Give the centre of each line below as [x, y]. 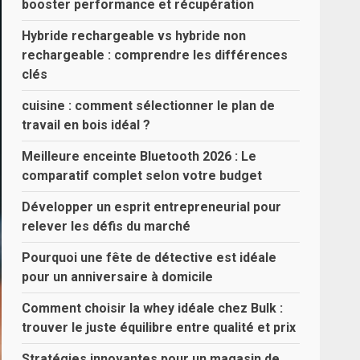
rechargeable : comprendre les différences [155, 55]
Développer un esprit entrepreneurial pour [152, 207]
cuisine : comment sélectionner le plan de [149, 106]
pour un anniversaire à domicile [118, 277]
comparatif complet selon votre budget [142, 176]
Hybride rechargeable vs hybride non [134, 36]
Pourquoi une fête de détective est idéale [149, 258]
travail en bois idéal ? [86, 125]
